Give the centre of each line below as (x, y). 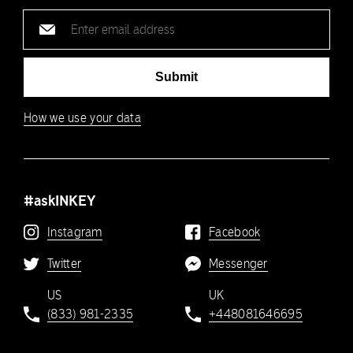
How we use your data (82, 118)
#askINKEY (59, 201)
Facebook (235, 232)
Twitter (65, 264)
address (45, 35)
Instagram (75, 232)
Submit (176, 77)
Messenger (238, 264)
